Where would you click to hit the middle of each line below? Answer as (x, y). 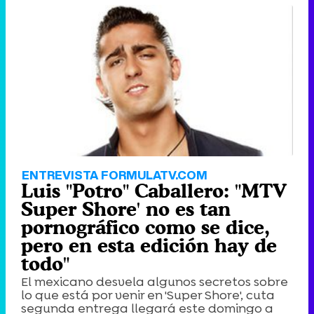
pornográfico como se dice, (145, 227)
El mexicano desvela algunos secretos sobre (155, 281)
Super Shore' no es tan (126, 209)
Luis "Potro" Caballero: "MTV (154, 190)
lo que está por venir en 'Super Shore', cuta (148, 295)
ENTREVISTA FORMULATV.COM (115, 175)
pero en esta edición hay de (149, 245)
